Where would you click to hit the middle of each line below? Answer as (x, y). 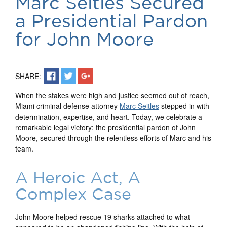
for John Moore (84, 39)
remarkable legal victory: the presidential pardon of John (105, 127)
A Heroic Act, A (78, 177)
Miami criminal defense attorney (67, 106)
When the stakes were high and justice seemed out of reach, (112, 95)
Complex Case (73, 194)
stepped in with (184, 106)
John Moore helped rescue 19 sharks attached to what (103, 217)
